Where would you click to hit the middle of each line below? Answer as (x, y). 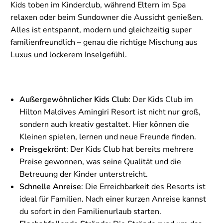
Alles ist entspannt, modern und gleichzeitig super (101, 30)
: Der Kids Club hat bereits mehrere (130, 149)
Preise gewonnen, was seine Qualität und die (100, 162)
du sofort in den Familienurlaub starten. (90, 211)
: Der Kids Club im (161, 99)
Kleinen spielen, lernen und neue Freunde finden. (108, 137)
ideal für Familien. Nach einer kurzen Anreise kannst (113, 199)
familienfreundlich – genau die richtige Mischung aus (104, 42)
